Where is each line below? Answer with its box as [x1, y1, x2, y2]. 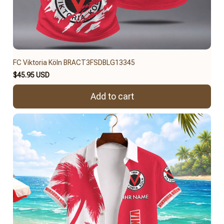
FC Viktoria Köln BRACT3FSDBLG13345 [13, 58, 135, 66]
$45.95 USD [13, 70, 49, 79]
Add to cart [90, 91, 134, 102]
